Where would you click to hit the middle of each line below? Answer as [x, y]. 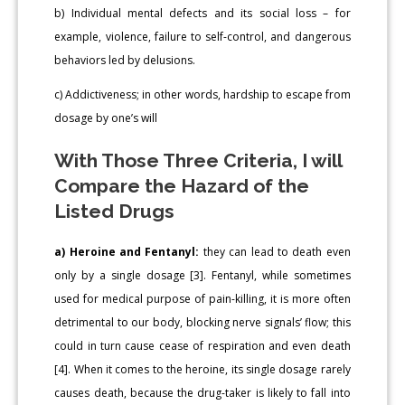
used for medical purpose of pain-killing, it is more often [202, 298]
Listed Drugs [115, 211]
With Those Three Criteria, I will [198, 160]
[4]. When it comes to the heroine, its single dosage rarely [202, 369]
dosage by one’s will [106, 118]
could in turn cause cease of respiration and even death [202, 345]
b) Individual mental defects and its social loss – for [202, 13]
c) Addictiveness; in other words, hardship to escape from [202, 94]
